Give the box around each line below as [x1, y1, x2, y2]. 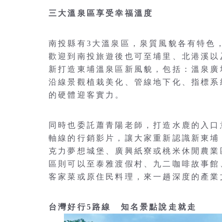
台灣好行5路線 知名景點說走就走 [49, 203, 197, 212]
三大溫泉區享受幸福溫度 [49, 9, 154, 18]
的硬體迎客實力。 [49, 91, 125, 100]
